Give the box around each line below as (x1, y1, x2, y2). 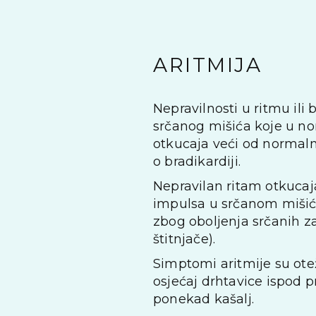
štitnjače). (153, 231, 216, 247)
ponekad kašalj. (153, 291, 254, 307)
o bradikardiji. (153, 153, 241, 169)
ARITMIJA (153, 52, 262, 77)
